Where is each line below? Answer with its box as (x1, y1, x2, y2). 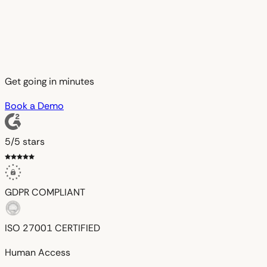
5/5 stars (5, 135, 45, 148)
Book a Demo (5, 99, 64, 112)
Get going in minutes (5, 74, 94, 88)
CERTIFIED (55, 221, 100, 234)
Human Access (5, 246, 70, 259)
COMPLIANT (32, 185, 85, 198)
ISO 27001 (5, 221, 52, 234)
